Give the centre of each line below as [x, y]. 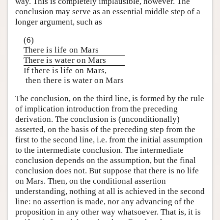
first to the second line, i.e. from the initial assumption [109, 140]
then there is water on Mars [74, 80]
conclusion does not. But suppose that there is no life [107, 171]
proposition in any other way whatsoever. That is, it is [108, 212]
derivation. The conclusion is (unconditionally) [97, 119]
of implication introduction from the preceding [96, 109]
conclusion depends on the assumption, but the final [106, 161]
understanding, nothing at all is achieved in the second [110, 192]
